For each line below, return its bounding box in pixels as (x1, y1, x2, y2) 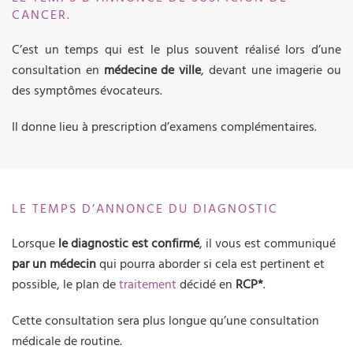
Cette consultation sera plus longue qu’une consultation (12, 312, 319, 330)
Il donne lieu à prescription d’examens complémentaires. (12, 118, 317, 136)
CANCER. (12, 6, 71, 24)
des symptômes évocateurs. (12, 82, 162, 100)
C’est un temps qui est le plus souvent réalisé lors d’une (12, 41, 341, 59)
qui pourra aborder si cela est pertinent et (96, 255, 325, 273)
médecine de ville (103, 61, 201, 80)
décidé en (176, 276, 236, 294)
